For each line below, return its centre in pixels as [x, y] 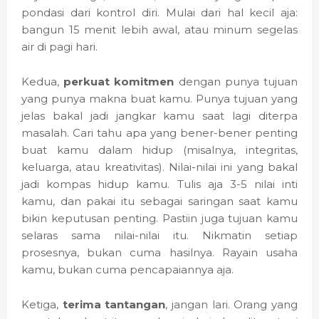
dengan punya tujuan [236, 82]
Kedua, [43, 82]
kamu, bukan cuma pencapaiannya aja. [127, 270]
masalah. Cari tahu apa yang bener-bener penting [159, 133]
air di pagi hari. [59, 47]
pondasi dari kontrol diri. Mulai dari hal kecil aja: [159, 13]
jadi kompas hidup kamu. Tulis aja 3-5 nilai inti [159, 184]
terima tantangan [114, 305]
